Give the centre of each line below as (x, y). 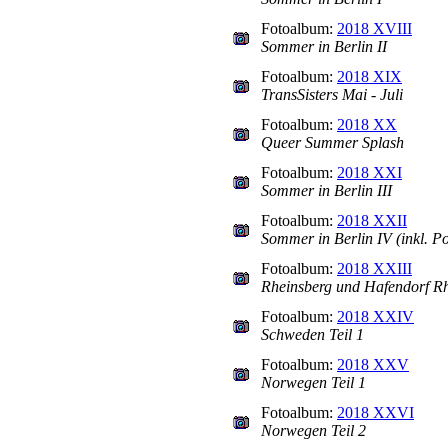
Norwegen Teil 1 (313, 382)
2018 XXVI (375, 412)
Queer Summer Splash (332, 142)
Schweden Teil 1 (312, 334)
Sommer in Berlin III (326, 190)
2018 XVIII (374, 28)
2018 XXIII (374, 268)
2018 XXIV (375, 316)
